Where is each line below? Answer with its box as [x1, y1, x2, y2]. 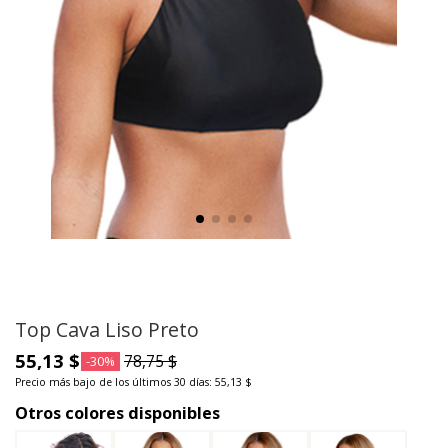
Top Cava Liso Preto [15, 315, 199, 343]
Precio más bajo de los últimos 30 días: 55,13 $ [15, 375, 252, 390]
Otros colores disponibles [15, 402, 220, 425]
